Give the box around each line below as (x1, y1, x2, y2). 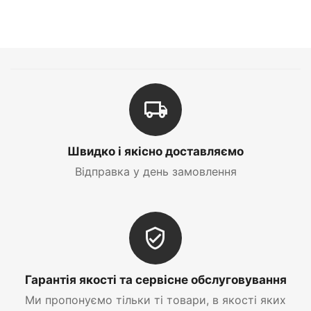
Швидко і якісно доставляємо (67, 144, 244, 158)
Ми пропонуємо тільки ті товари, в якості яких (25, 293, 286, 307)
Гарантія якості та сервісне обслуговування (24, 273, 287, 287)
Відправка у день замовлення (74, 165, 237, 178)
